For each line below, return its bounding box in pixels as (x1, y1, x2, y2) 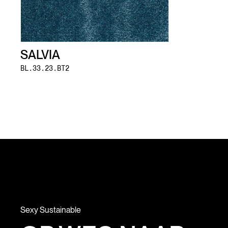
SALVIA (20, 47, 60, 62)
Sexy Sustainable (20, 205, 81, 215)
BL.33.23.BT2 (20, 64, 69, 72)
